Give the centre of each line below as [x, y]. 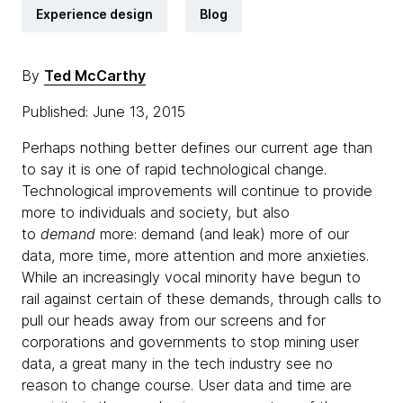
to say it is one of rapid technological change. [174, 169]
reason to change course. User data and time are [187, 385]
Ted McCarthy [95, 76]
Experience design [94, 14]
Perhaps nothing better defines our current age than [197, 148]
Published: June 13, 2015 [106, 112]
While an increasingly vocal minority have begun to [191, 277]
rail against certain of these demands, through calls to [201, 299]
